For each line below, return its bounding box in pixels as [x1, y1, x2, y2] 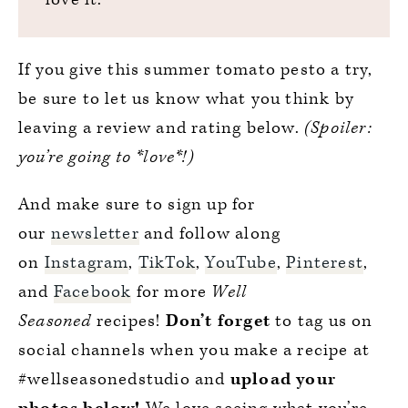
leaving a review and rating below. [18, 116, 305, 139]
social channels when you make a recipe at [18, 338, 371, 362]
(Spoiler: [304, 116, 372, 139]
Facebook [53, 280, 132, 303]
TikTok [138, 250, 197, 274]
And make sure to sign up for [18, 192, 256, 216]
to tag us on [270, 309, 373, 332]
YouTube [205, 250, 277, 274]
